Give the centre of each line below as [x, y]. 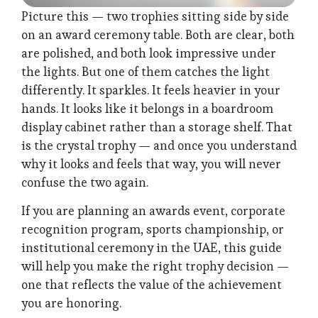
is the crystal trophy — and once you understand [159, 146]
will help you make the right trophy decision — [155, 267]
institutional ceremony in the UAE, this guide [152, 248]
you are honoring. [71, 303]
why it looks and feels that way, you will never [151, 164]
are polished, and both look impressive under [149, 53]
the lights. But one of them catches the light [146, 72]
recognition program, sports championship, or [153, 230]
